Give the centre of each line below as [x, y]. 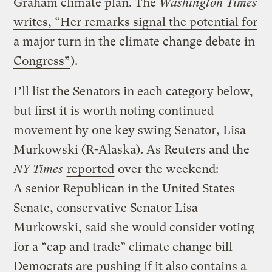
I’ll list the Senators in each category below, [134, 91]
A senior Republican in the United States [124, 188]
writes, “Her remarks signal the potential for [136, 22]
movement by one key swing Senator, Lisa [130, 130]
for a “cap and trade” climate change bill [123, 246]
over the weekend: [167, 169]
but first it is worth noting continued [114, 110]
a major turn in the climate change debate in [134, 41]
